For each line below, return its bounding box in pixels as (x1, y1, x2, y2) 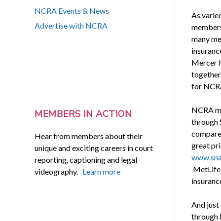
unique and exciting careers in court (35, 143, 153, 152)
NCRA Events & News (35, 6, 110, 16)
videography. (35, 166, 83, 176)
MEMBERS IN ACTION (35, 108, 132, 120)
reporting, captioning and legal (35, 154, 138, 164)
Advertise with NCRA (35, 21, 108, 31)
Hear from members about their (35, 131, 143, 141)
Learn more (82, 166, 121, 176)
